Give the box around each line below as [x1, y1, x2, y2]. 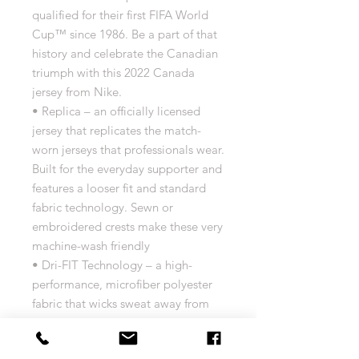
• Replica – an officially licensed [32, 103, 200, 119]
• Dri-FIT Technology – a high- [32, 257, 192, 273]
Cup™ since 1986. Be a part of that [32, 26, 217, 42]
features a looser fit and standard [32, 180, 206, 196]
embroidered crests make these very [32, 219, 223, 235]
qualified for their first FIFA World [32, 7, 208, 23]
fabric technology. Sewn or [32, 200, 173, 216]
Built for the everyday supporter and [32, 161, 222, 177]
